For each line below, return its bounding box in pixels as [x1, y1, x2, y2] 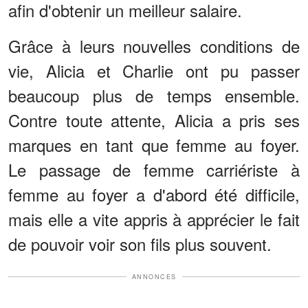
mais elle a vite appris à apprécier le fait [8, 206, 300, 231]
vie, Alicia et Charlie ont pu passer [8, 58, 300, 82]
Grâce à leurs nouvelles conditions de [8, 33, 300, 58]
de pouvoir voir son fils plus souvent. [8, 231, 272, 256]
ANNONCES [131, 272, 177, 281]
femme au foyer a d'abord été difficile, [8, 181, 300, 206]
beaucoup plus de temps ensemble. [8, 82, 300, 107]
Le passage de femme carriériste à [8, 157, 300, 181]
